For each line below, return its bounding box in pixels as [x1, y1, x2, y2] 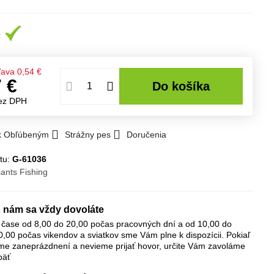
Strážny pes [65, 130, 111, 139]
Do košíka [161, 80, 210, 93]
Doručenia [127, 130, 167, 139]
